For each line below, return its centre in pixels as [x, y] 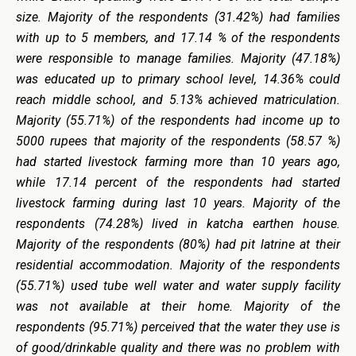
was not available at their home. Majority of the [178, 306]
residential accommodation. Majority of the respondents [178, 265]
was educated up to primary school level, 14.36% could [178, 79]
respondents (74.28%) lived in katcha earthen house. [178, 223]
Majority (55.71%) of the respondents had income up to [178, 120]
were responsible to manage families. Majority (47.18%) [178, 58]
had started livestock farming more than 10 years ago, [178, 161]
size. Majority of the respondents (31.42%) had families [178, 17]
